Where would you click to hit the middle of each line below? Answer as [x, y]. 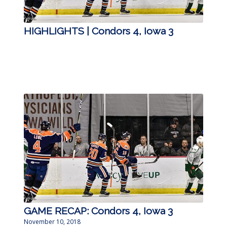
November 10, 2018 [52, 222]
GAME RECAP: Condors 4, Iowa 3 [98, 211]
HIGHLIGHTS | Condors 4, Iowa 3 [98, 31]
